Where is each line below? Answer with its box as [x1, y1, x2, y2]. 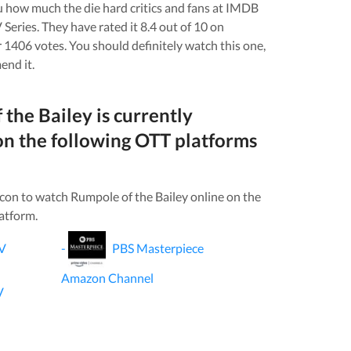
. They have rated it [36, 18, 140, 34]
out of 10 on [156, 18, 224, 34]
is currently [92, 103, 193, 126]
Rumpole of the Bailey [70, 188, 188, 204]
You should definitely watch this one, [68, 37, 266, 52]
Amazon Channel [61, 270, 154, 285]
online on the [187, 188, 261, 204]
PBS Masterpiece [112, 240, 204, 255]
